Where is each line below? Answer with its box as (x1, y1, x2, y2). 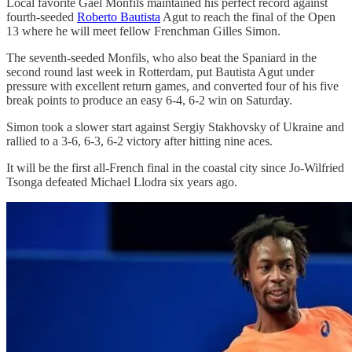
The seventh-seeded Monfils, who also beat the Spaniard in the (6, 50, 317, 64)
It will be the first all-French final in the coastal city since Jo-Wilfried (6, 160, 344, 174)
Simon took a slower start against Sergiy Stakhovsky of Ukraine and (6, 119, 344, 134)
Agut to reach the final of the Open (160, 9, 335, 24)
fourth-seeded (6, 9, 77, 24)
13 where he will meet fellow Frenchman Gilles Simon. (6, 24, 280, 38)
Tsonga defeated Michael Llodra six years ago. (6, 174, 237, 189)
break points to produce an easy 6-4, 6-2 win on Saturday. (6, 93, 292, 107)
